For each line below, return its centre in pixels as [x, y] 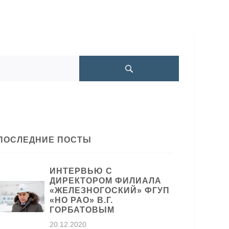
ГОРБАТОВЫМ [82, 210]
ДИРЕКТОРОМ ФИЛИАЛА [106, 181]
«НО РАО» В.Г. [82, 200]
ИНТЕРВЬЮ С [81, 171]
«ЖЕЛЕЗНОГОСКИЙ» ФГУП [110, 190]
